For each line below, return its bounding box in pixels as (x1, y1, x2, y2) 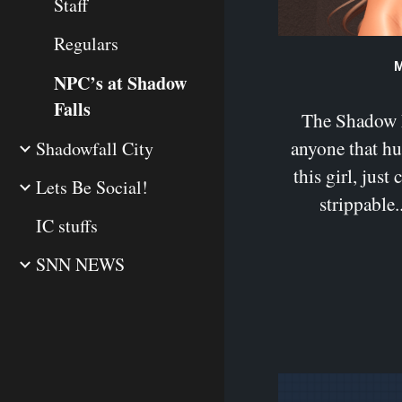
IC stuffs (36, 214, 98, 238)
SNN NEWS (36, 252, 125, 276)
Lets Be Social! (36, 175, 148, 199)
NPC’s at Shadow (54, 70, 187, 96)
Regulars (54, 31, 118, 56)
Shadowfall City (36, 136, 153, 161)
